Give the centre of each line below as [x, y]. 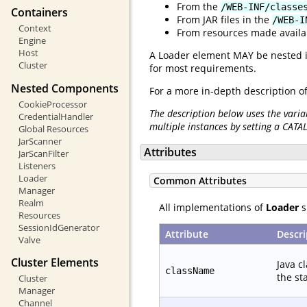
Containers [39, 13]
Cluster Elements [55, 262]
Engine [32, 41]
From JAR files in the [224, 19]
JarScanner [40, 141]
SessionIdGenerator [59, 227]
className [190, 270]
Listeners [37, 165]
